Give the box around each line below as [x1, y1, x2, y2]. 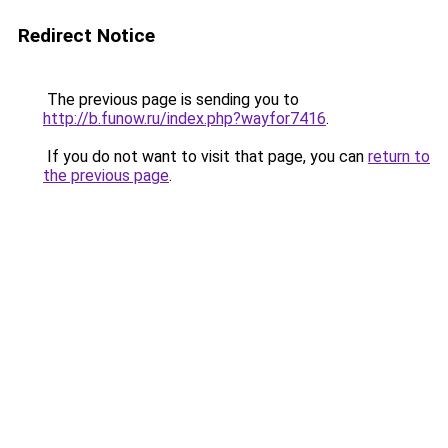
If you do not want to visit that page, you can [43, 147, 368, 166]
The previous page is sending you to [43, 90, 299, 109]
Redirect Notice [18, 24, 155, 47]
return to [368, 147, 430, 166]
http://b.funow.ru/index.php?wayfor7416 [43, 109, 326, 128]
